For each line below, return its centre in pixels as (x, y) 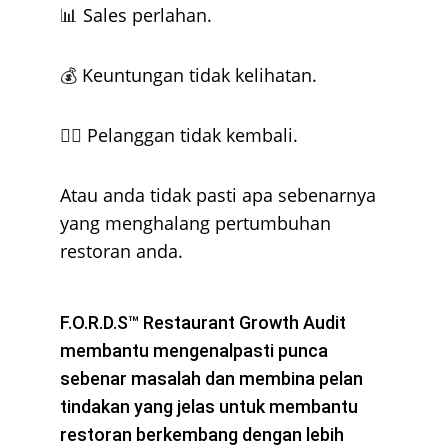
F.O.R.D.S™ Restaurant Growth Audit (205, 322)
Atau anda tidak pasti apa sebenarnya (220, 195)
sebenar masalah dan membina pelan (213, 378)
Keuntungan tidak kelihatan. (199, 75)
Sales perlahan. (147, 15)
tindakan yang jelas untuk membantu (211, 406)
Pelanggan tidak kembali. (192, 135)
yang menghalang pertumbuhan (198, 223)
